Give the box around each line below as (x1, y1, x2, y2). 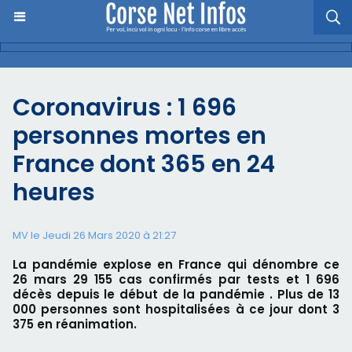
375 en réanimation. (13, 316, 137, 332)
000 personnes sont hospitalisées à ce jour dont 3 (13, 301, 339, 317)
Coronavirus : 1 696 (13, 91, 236, 124)
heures (13, 176, 95, 209)
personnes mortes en (13, 119, 266, 152)
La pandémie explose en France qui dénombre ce (13, 256, 339, 273)
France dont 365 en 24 (13, 148, 275, 181)
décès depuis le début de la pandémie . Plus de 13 (13, 286, 339, 302)
